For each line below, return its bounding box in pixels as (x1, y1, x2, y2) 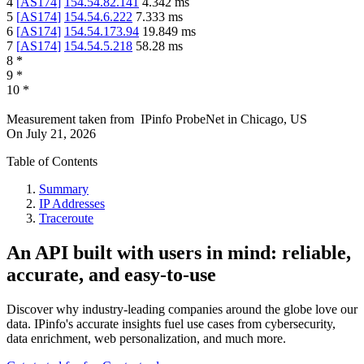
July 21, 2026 (26, 127, 96, 141)
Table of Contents (6, 154, 97, 169)
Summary (39, 182, 89, 197)
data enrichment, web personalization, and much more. (6, 331, 286, 346)
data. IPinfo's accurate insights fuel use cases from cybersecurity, (6, 317, 336, 331)
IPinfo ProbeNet (141, 112, 227, 127)
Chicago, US (240, 112, 307, 127)
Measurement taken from (6, 112, 134, 127)
